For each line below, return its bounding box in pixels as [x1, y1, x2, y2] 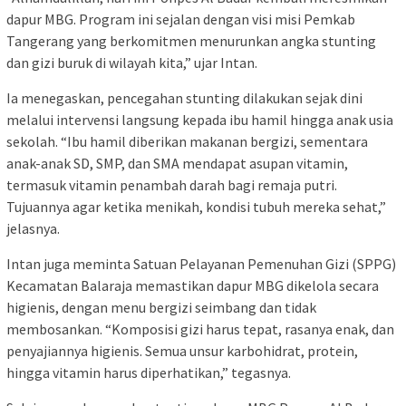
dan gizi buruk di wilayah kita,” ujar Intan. [6, 53, 257, 72]
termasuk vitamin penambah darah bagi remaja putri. [6, 176, 337, 195]
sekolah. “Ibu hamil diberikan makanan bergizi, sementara [6, 132, 368, 151]
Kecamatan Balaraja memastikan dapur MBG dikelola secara [6, 276, 379, 295]
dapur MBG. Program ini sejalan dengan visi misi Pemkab [6, 10, 355, 29]
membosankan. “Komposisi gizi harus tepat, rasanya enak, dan [6, 320, 394, 339]
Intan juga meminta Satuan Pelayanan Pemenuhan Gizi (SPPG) [6, 255, 396, 274]
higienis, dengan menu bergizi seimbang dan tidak [6, 298, 316, 317]
